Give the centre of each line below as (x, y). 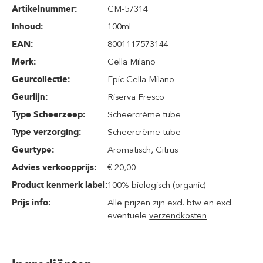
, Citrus (165, 150)
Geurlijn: (30, 97)
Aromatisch (129, 150)
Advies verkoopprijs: (54, 167)
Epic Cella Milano (141, 79)
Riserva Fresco (136, 97)
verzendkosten (178, 215)
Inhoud (26, 26)
